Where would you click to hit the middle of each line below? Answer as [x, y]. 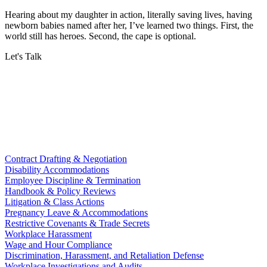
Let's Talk [23, 56]
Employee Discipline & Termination [73, 180]
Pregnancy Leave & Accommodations [76, 212]
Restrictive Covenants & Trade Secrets [77, 223]
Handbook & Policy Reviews [60, 191]
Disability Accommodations [57, 169]
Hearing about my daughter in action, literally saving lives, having [128, 14]
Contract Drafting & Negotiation [66, 159]
